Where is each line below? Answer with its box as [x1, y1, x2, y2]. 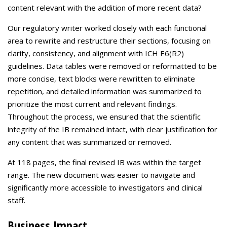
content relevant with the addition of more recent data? [8, 3, 202, 13]
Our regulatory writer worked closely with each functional [8, 23, 207, 33]
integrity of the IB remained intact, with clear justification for [8, 124, 217, 134]
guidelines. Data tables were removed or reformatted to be [8, 61, 217, 71]
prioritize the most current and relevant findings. [8, 99, 177, 109]
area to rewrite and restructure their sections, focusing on [8, 35, 211, 46]
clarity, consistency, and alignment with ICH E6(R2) [8, 48, 184, 58]
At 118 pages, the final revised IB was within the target [8, 157, 201, 167]
